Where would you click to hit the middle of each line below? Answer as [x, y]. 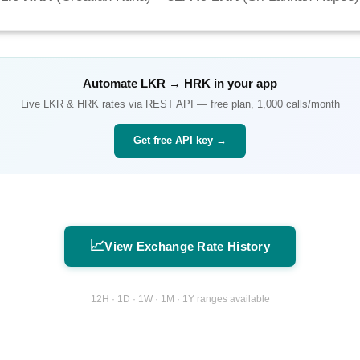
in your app [244, 84]
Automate [112, 84]
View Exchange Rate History [188, 247]
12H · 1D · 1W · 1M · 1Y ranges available [180, 299]
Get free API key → [180, 141]
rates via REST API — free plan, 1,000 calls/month [219, 104]
